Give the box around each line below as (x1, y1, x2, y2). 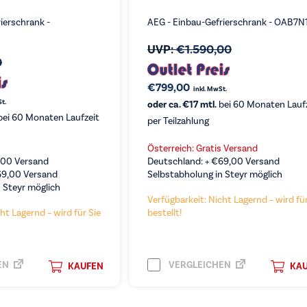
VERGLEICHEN (166, 258, 231, 271)
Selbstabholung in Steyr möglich (147, 169, 282, 180)
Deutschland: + (147, 156, 211, 167)
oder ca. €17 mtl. (147, 99, 217, 110)
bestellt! (147, 207, 182, 219)
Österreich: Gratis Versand (147, 143, 258, 154)
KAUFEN (67, 260, 103, 272)
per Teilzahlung (147, 115, 209, 127)
